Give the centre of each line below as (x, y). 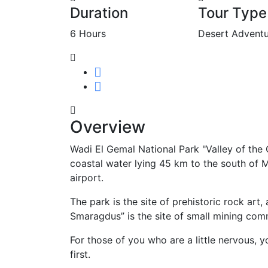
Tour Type (232, 13)
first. (80, 254)
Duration (99, 13)
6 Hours (88, 33)
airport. (87, 177)
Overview (108, 127)
